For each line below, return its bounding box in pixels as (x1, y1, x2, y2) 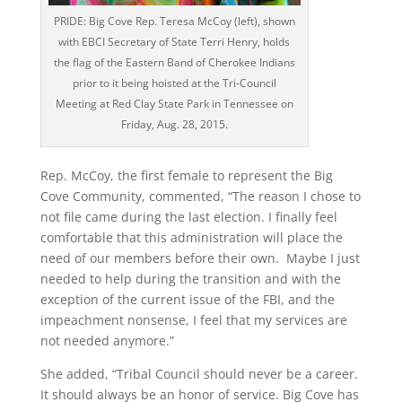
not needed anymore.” (39, 331, 174, 349)
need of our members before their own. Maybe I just (39, 249, 360, 267)
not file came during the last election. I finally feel (39, 207, 337, 225)
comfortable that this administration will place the (39, 228, 343, 246)
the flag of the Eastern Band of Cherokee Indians (53, 54, 295, 70)
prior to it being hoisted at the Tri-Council (72, 74, 276, 91)
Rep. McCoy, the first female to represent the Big (39, 166, 333, 184)
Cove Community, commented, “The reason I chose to (39, 187, 361, 205)
